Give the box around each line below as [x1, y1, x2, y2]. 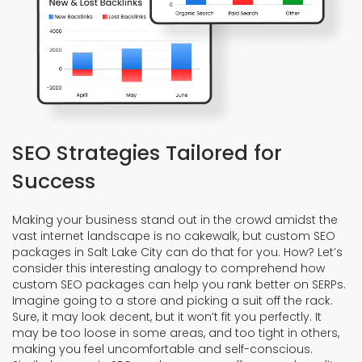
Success [12, 166, 95, 196]
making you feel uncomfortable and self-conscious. [12, 340, 313, 357]
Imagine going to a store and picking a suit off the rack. [12, 292, 333, 309]
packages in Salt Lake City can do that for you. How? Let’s [12, 243, 343, 260]
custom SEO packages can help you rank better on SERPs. [12, 276, 346, 293]
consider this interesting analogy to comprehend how [12, 259, 325, 276]
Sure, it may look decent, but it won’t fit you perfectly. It [12, 308, 322, 325]
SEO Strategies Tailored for [12, 138, 282, 167]
